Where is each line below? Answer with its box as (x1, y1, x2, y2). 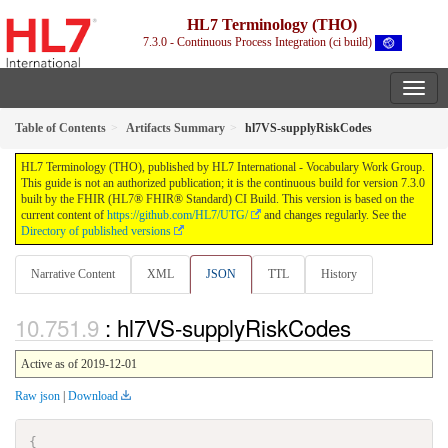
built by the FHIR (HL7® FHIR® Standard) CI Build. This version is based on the (21, 192, 414, 207)
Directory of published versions (21, 224, 171, 239)
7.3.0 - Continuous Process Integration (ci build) (143, 35, 376, 49)
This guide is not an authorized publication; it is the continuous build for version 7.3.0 (21, 176, 425, 191)
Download (68, 388, 118, 403)
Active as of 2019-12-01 (21, 356, 137, 371)
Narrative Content (31, 267, 115, 282)
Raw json (15, 388, 60, 403)
